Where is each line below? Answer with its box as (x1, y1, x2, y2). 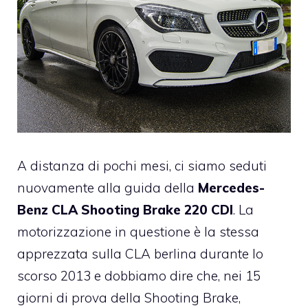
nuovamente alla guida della (17, 179, 198, 196)
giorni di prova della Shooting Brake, (17, 289, 241, 306)
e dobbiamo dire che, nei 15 (91, 267, 261, 284)
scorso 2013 (17, 267, 91, 284)
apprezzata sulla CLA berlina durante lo (17, 245, 263, 262)
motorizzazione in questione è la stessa (17, 223, 259, 240)
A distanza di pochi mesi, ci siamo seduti (17, 157, 267, 174)
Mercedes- (198, 179, 265, 196)
